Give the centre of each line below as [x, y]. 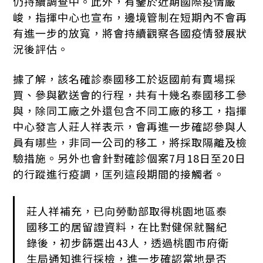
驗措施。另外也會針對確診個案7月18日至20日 [130, 158]
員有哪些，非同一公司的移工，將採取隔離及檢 [130, 142]
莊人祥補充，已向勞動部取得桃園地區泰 [127, 211]
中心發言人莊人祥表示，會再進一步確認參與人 [130, 126]
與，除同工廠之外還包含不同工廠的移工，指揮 [130, 110]
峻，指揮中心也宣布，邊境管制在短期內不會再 [130, 17]
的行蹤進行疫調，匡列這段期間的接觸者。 [119, 174]
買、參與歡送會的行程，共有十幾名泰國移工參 [130, 95]
